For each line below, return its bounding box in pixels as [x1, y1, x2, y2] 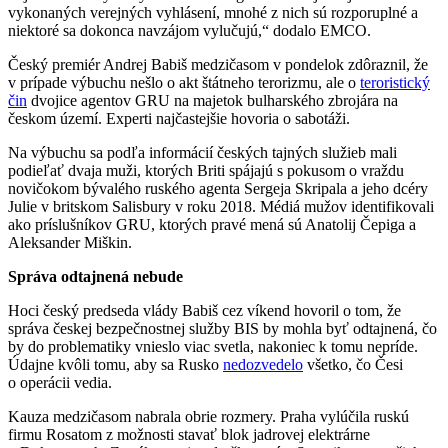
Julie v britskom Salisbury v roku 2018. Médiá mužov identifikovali [8, 198, 434, 216]
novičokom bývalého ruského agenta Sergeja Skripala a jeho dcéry [8, 180, 428, 198]
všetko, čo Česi [303, 356, 403, 374]
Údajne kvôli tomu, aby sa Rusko [8, 356, 223, 374]
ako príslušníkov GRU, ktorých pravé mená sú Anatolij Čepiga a [8, 216, 416, 234]
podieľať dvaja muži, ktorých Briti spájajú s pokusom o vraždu [8, 162, 404, 180]
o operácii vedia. [8, 374, 112, 392]
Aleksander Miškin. [8, 234, 132, 252]
